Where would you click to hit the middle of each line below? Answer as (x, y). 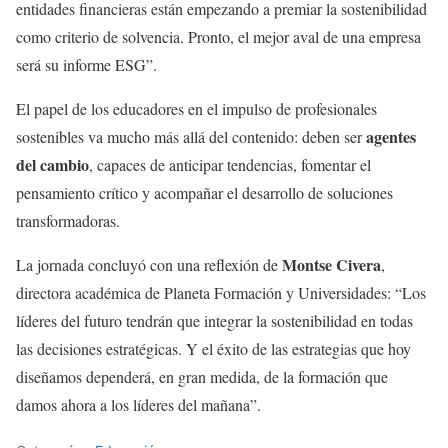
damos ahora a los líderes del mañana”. (138, 404)
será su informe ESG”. (86, 64)
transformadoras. (68, 220)
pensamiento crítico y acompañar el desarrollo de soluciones (204, 192)
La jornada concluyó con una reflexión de (149, 264)
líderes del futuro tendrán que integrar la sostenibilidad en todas (214, 320)
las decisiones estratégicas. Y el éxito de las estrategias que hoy (213, 348)
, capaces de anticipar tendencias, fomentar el (230, 164)
